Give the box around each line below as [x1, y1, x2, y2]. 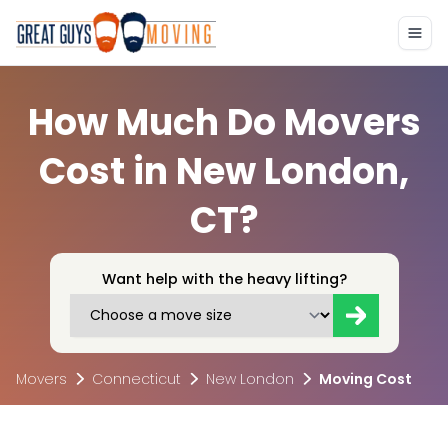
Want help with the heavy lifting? [101, 269, 347, 290]
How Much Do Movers [27, 97, 421, 149]
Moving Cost [319, 369, 412, 390]
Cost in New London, [39, 146, 409, 198]
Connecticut [92, 369, 181, 390]
